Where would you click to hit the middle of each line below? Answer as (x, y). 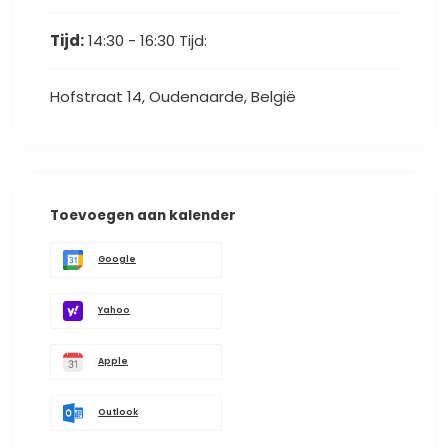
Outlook (118, 412)
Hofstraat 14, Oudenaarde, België (173, 97)
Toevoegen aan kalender (143, 216)
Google (117, 259)
